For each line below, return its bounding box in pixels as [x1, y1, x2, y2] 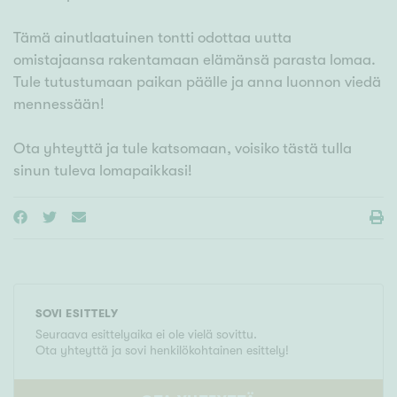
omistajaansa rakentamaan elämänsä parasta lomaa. [13, 51, 376, 69]
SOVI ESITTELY [35, 307, 119, 321]
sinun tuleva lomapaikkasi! [13, 162, 192, 180]
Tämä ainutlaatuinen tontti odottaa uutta [13, 29, 292, 47]
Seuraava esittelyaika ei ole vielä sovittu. [35, 327, 257, 342]
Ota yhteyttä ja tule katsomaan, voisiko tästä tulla [13, 140, 352, 158]
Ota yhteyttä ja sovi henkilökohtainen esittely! [35, 343, 289, 358]
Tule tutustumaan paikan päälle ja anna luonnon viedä [13, 74, 381, 91]
